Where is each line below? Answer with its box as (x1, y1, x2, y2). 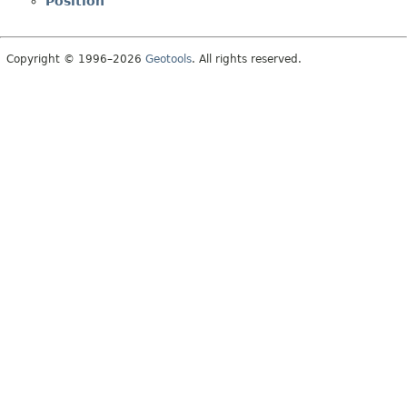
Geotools (145, 52, 192, 65)
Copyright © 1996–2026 (6, 52, 145, 65)
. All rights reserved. (192, 52, 302, 65)
